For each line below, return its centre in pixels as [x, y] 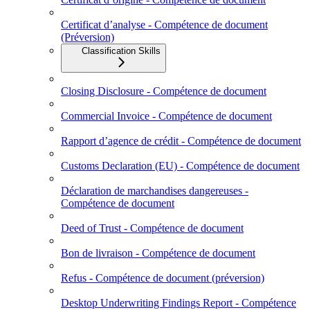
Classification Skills [121, 51]
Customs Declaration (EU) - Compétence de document [180, 166]
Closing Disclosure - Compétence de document [164, 91]
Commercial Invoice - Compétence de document [166, 116]
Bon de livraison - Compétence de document [158, 253]
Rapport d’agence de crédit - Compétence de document [181, 141]
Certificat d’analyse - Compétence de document [164, 25]
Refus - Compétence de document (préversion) [163, 278]
